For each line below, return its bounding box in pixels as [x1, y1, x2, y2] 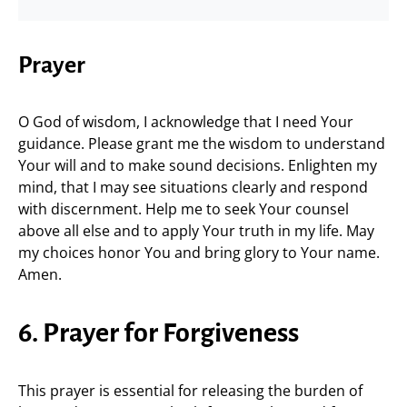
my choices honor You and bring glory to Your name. [18, 243, 380, 263]
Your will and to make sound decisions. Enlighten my [18, 155, 377, 175]
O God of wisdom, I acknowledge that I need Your [18, 112, 353, 132]
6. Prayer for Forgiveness [18, 318, 299, 347]
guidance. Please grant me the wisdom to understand [18, 134, 385, 154]
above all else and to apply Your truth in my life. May [18, 221, 374, 241]
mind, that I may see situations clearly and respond [18, 177, 368, 197]
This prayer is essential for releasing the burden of [18, 381, 362, 401]
